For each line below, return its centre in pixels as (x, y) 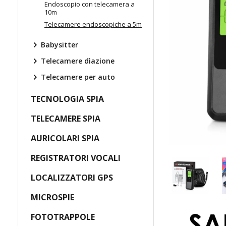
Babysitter (60, 45)
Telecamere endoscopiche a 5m (93, 24)
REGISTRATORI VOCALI (76, 158)
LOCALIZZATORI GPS (72, 178)
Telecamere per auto (78, 77)
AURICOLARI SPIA (65, 138)
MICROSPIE (52, 197)
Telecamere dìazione (78, 61)
